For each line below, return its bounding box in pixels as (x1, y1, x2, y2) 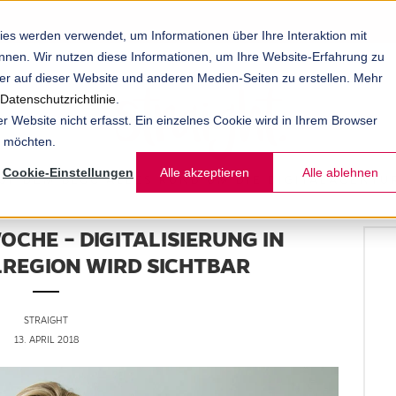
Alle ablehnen (302, 165, 378, 180)
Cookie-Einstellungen (3, 165, 133, 180)
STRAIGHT (24, 315, 69, 326)
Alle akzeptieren (159, 165, 249, 180)
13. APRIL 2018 (13, 334, 79, 346)
